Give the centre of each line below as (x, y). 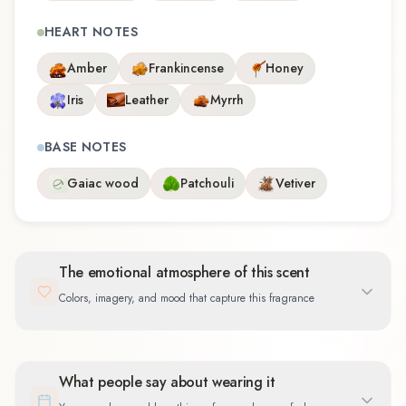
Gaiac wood (103, 184)
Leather (147, 100)
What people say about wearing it (167, 382)
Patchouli (207, 184)
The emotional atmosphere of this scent (184, 273)
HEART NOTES (91, 32)
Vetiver (295, 184)
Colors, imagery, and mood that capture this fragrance (187, 299)
